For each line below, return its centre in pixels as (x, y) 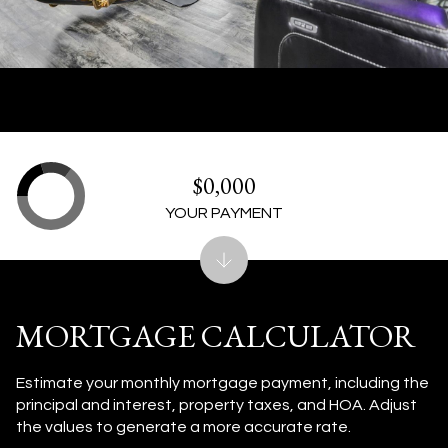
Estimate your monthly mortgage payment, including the (222, 383)
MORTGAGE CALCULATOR (216, 336)
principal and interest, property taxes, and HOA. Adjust (216, 405)
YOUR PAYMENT (224, 212)
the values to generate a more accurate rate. (183, 427)
